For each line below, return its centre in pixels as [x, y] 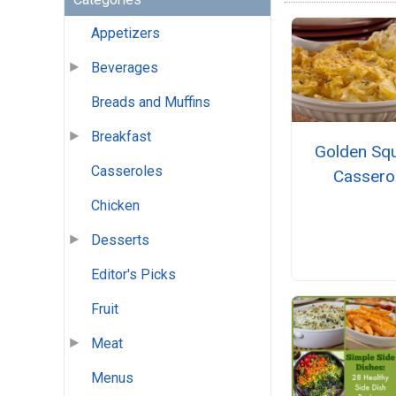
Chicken [115, 206]
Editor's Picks [133, 275]
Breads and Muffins [151, 103]
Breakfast [121, 137]
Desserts [120, 240]
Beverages [125, 68]
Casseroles [127, 171]
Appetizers [126, 34]
